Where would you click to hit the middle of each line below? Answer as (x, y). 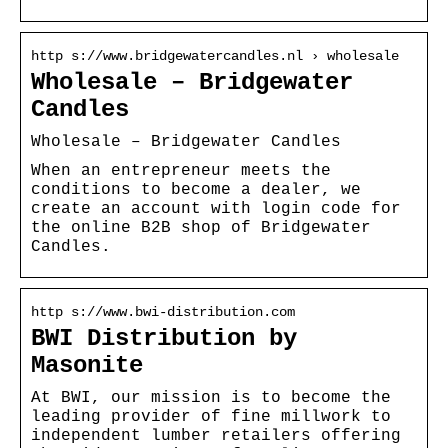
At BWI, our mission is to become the (211, 397)
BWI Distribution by (164, 338)
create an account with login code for (216, 208)
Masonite (87, 365)
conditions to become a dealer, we (196, 189)
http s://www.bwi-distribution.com (163, 311)
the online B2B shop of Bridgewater (201, 227)
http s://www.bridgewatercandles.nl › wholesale (215, 55)
